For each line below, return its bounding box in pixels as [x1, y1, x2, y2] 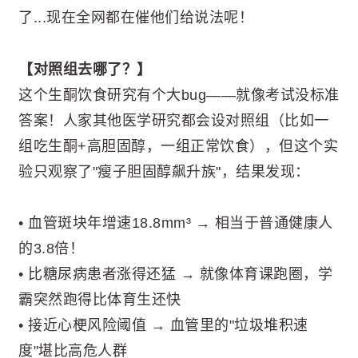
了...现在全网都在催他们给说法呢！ [18, 10, 253, 26]
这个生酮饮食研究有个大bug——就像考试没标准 [18, 86, 340, 103]
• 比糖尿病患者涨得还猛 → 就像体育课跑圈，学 [18, 265, 332, 282]
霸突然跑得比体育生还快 [18, 291, 181, 308]
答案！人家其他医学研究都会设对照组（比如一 [18, 112, 329, 129]
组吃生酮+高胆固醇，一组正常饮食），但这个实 [18, 137, 338, 154]
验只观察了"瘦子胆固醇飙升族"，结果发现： [18, 163, 310, 180]
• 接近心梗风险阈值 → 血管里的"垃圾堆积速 [18, 316, 308, 333]
